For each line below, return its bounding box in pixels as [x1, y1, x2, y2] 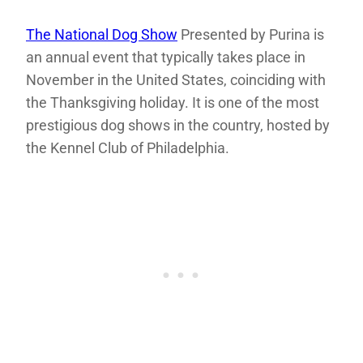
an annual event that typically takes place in [26, 49, 305, 66]
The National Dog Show [26, 26, 177, 44]
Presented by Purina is [177, 26, 324, 44]
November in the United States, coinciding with [26, 71, 326, 89]
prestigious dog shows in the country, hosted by [26, 117, 330, 135]
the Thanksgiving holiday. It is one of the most [26, 94, 319, 112]
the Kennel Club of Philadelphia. [26, 139, 229, 157]
